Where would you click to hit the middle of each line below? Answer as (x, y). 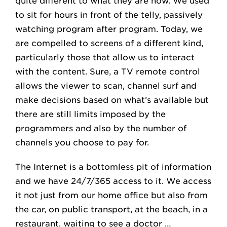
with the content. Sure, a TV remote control (108, 72)
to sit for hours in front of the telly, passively (109, 15)
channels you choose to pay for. (82, 143)
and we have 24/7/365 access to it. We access (113, 181)
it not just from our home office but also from (111, 195)
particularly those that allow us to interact (105, 58)
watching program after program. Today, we (109, 29)
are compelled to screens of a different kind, (109, 43)
